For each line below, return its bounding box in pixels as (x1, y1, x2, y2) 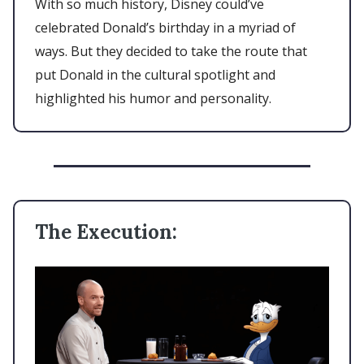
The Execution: (35, 219, 177, 245)
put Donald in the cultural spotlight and (35, 65, 275, 84)
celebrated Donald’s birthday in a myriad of (35, 18, 296, 37)
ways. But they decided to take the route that (35, 41, 307, 60)
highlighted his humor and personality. (35, 89, 275, 107)
